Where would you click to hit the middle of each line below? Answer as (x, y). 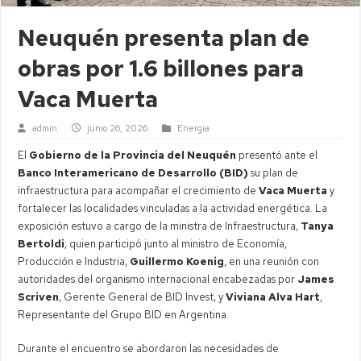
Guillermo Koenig (177, 261)
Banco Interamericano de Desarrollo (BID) (133, 172)
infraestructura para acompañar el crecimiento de (139, 190)
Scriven (39, 297)
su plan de (274, 172)
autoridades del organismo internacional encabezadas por (158, 279)
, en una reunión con (272, 261)
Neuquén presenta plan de (164, 37)
